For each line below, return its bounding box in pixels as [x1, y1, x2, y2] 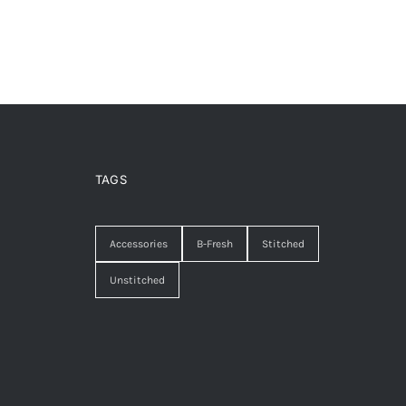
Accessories [110, 237, 168, 250]
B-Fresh [197, 237, 233, 250]
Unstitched [110, 273, 165, 286]
